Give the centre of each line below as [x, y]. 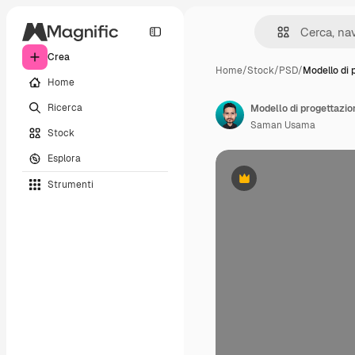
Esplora [64, 158]
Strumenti [71, 184]
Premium [263, 184]
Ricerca [65, 107]
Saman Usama [283, 125]
